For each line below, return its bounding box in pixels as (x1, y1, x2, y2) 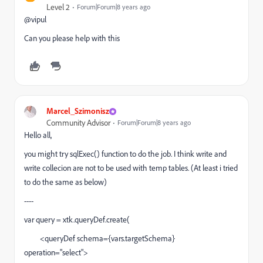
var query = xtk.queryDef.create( (24, 214, 130, 225)
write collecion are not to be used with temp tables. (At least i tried (24, 163, 238, 173)
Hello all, (24, 130, 52, 140)
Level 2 (46, 2, 70, 12)
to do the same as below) (24, 177, 107, 187)
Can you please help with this (24, 33, 120, 43)
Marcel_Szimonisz (46, 106, 109, 116)
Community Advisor (46, 117, 110, 128)
